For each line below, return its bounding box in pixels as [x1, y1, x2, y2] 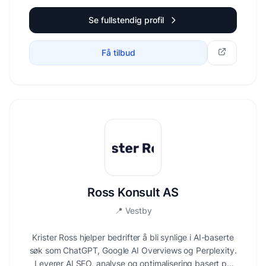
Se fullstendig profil [88, 15, 164, 25]
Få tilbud [101, 47, 135, 58]
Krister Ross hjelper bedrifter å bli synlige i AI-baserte [32, 232, 234, 242]
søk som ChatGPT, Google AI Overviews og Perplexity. [29, 245, 237, 255]
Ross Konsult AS [87, 185, 179, 199]
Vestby [125, 205, 152, 216]
